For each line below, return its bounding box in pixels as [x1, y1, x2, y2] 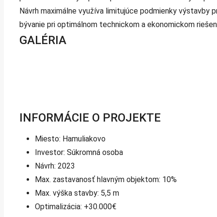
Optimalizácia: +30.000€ [35, 202, 116, 211]
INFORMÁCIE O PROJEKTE [19, 111, 161, 124]
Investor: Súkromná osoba [35, 148, 123, 157]
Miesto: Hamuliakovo [35, 134, 106, 143]
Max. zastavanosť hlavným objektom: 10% [35, 175, 177, 184]
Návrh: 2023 [35, 161, 75, 170]
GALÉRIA [19, 33, 66, 47]
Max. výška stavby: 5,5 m [35, 188, 119, 198]
